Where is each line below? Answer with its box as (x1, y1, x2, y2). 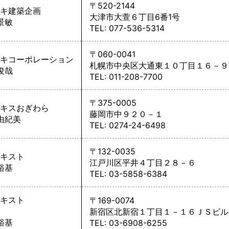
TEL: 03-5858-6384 (89, 169, 167, 179)
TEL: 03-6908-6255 (89, 218, 167, 228)
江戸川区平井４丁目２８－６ (89, 157, 196, 168)
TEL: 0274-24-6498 (89, 120, 166, 130)
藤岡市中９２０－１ (89, 109, 163, 119)
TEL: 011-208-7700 (89, 72, 163, 82)
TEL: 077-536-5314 (89, 23, 165, 33)
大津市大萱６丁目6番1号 (89, 12, 180, 22)
